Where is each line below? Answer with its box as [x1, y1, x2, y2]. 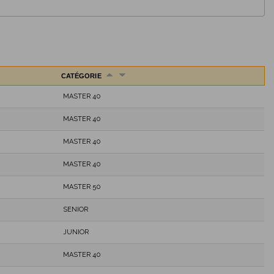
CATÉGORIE [61, 72, 103, 80]
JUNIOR [62, 228, 89, 236]
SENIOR [62, 205, 89, 213]
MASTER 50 [62, 182, 100, 191]
